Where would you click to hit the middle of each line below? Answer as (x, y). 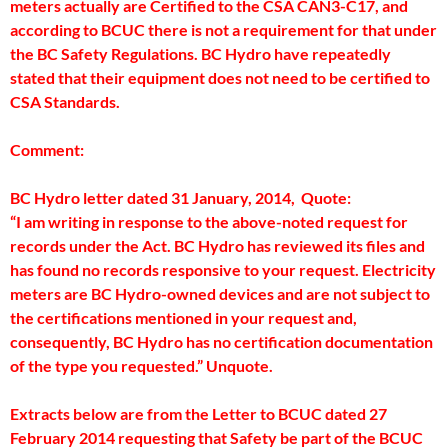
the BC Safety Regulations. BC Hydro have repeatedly (200, 53)
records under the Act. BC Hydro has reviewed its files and (217, 245)
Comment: (47, 149)
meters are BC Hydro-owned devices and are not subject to (220, 293)
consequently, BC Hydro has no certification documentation (221, 341)
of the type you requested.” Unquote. (165, 365)
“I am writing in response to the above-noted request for (209, 221)
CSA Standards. (65, 101)
